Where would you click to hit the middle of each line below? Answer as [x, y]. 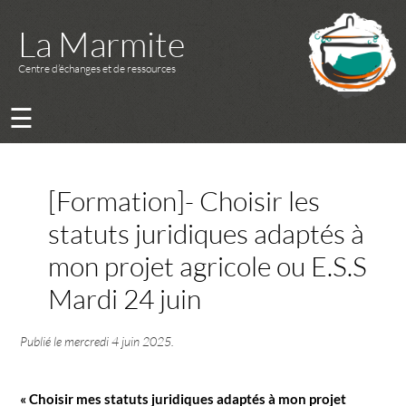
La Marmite [101, 44]
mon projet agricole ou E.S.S [207, 266]
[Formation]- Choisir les [184, 200]
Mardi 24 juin [124, 298]
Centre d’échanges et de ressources [97, 68]
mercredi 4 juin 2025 [118, 342]
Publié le [43, 342]
